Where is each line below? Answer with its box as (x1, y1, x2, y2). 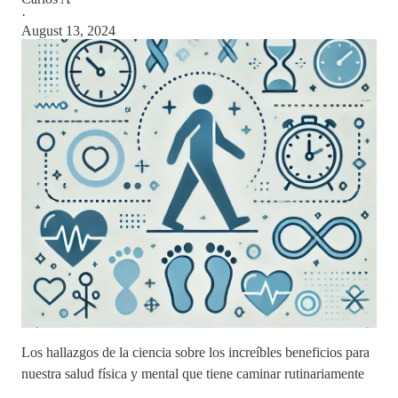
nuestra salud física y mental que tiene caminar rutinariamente (21, 365, 364, 381)
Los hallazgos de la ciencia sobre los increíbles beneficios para (21, 344, 370, 360)
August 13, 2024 (21, 22, 115, 38)
